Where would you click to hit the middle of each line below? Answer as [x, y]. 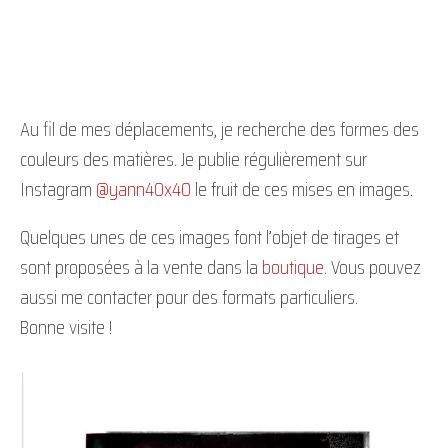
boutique [293, 267]
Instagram [58, 189]
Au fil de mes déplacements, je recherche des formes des [219, 129]
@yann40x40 [143, 189]
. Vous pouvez [372, 267]
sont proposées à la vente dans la [141, 267]
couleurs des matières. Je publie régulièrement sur [193, 159]
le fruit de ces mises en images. [302, 189]
